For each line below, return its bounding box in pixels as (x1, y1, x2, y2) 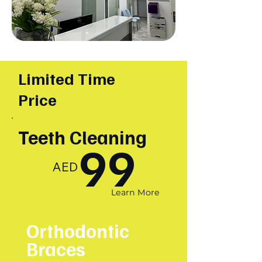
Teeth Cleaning (18, 125, 147, 149)
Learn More (111, 187, 160, 198)
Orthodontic (26, 218, 129, 242)
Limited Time (18, 68, 115, 88)
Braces (26, 236, 85, 260)
